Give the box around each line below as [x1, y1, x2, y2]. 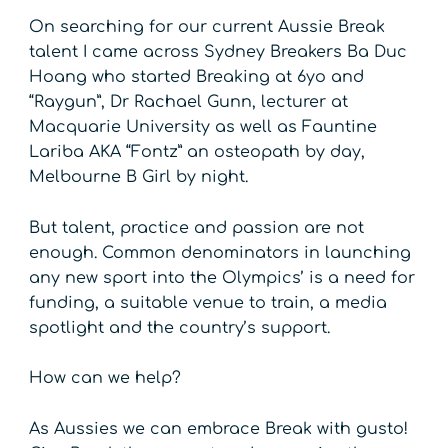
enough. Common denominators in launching [29, 243, 412, 262]
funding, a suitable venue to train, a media [29, 293, 388, 312]
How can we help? [29, 369, 182, 388]
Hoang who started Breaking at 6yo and [29, 68, 365, 87]
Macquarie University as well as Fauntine [29, 118, 378, 137]
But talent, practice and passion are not [29, 218, 365, 237]
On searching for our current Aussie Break [29, 18, 386, 37]
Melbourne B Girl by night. [29, 168, 249, 187]
